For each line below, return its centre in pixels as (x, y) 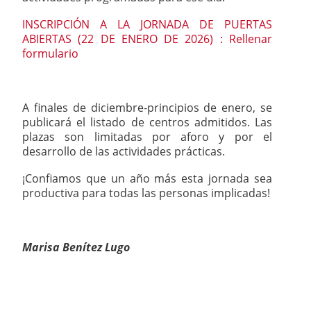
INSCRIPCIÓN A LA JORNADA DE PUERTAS (147, 25)
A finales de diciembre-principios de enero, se (147, 108)
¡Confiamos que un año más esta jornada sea (147, 179)
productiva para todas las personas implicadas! (146, 193)
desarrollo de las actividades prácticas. (125, 152)
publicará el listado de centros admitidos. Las (147, 123)
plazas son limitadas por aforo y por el (147, 137)
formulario (50, 54)
